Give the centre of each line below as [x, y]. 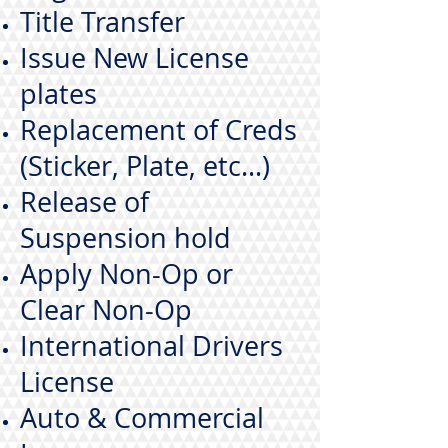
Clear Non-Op [106, 310]
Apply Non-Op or [126, 274]
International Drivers [151, 346]
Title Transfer [102, 22]
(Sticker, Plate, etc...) [145, 166]
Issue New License [134, 58]
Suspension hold [125, 238]
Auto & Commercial [142, 418]
